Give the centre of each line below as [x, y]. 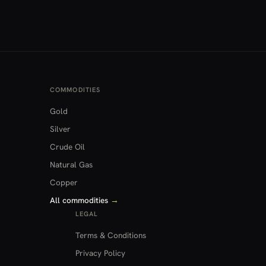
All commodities [80, 200]
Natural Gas [71, 164]
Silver [60, 129]
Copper [64, 182]
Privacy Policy [101, 253]
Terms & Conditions [111, 235]
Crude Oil [67, 146]
